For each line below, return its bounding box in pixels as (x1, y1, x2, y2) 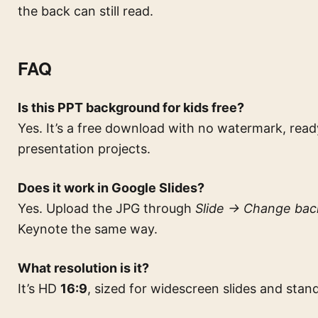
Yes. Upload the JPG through (18, 201, 195, 216)
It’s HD (18, 281, 60, 296)
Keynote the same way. (18, 221, 158, 236)
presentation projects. (18, 141, 150, 156)
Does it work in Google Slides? (18, 180, 204, 195)
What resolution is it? (18, 261, 149, 275)
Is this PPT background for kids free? (18, 100, 244, 115)
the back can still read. (18, 4, 153, 18)
